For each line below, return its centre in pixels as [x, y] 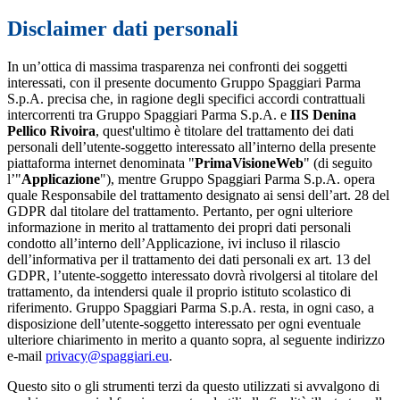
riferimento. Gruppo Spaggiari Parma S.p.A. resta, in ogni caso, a [191, 308]
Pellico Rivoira [51, 131]
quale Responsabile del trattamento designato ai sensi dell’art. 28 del [198, 196]
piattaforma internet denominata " [101, 163]
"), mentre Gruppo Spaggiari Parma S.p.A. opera [237, 179]
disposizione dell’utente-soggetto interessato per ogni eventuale [184, 324]
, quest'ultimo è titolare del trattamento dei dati [225, 131]
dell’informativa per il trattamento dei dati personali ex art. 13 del [189, 260]
